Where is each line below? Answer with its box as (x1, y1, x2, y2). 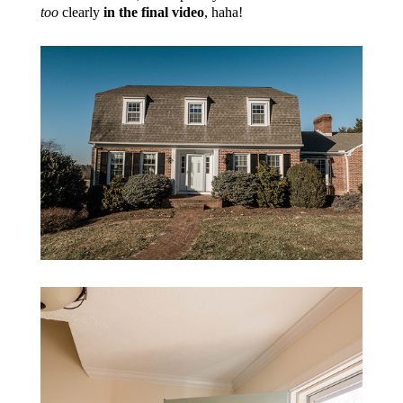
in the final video (103, 4, 204, 20)
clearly (58, 4, 103, 20)
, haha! (203, 4, 243, 20)
